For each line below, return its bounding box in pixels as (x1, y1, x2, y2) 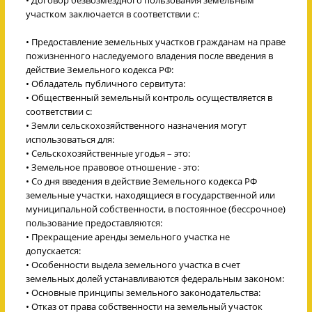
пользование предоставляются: (26, 216, 162, 229)
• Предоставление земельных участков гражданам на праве (26, 35, 286, 48)
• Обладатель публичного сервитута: (26, 77, 185, 90)
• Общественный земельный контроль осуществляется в (26, 91, 272, 104)
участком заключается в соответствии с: (26, 7, 199, 20)
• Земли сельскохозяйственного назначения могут (26, 118, 247, 132)
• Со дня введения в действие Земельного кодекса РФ (26, 174, 257, 187)
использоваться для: (26, 132, 114, 146)
